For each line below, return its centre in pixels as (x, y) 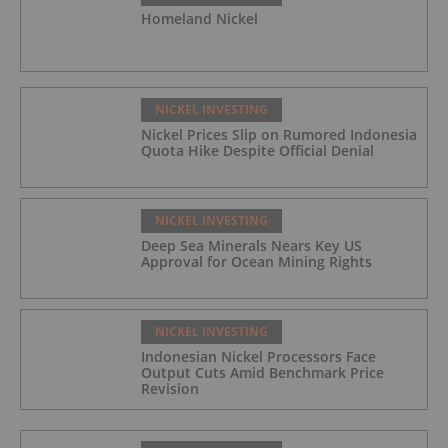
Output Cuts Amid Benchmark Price (262, 373)
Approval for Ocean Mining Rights (256, 262)
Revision (170, 389)
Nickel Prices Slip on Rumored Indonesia (279, 135)
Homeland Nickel (199, 19)
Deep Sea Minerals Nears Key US (251, 246)
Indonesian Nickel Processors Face (258, 357)
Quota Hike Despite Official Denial (257, 151)
